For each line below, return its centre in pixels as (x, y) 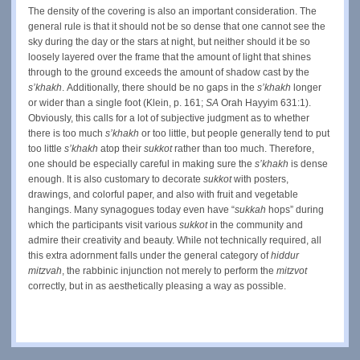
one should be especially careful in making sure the (141, 164)
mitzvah (45, 270)
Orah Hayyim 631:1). (266, 102)
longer (307, 87)
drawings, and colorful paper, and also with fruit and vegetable (163, 194)
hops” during (296, 209)
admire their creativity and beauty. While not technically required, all (175, 240)
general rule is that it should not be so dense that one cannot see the (177, 26)
